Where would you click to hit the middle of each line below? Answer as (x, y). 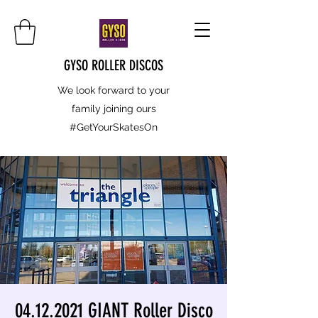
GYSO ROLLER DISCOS (114, 65)
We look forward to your (114, 90)
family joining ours (114, 108)
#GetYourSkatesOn (114, 127)
